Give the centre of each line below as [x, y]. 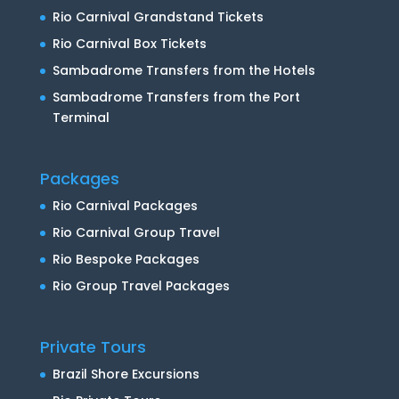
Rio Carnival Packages [125, 205]
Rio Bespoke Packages [126, 259]
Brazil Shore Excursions [126, 374]
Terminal [81, 117]
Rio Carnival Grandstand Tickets [158, 16]
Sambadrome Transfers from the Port [176, 97]
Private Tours [93, 346]
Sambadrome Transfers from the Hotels [183, 70]
